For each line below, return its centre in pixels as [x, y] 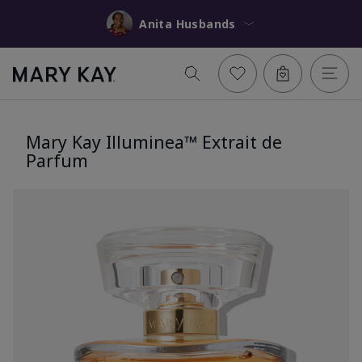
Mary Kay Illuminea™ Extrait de [154, 141]
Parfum [57, 160]
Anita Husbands [206, 23]
